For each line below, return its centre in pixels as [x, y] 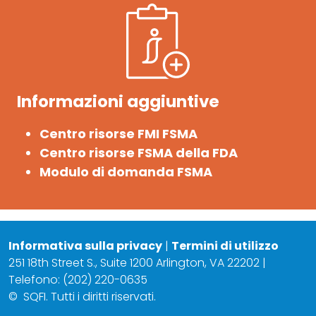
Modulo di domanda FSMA [126, 171]
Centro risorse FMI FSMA [119, 133]
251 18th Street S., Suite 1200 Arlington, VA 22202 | [137, 262]
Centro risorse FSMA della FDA [139, 152]
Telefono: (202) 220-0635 [78, 279]
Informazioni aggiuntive [118, 101]
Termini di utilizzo [225, 245]
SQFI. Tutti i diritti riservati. [90, 296]
